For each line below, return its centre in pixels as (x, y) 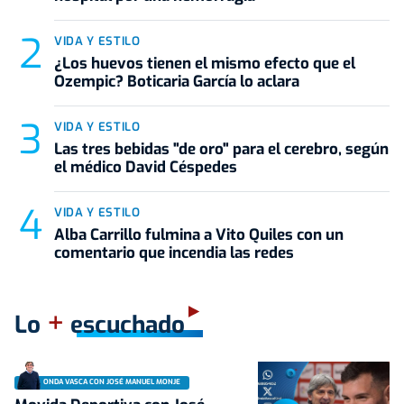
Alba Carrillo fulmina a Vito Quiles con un (199, 234)
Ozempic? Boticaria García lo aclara (177, 81)
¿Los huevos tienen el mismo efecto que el (205, 63)
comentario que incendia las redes (174, 252)
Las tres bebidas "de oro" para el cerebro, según (221, 149)
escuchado (124, 325)
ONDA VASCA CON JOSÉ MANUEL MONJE (112, 382)
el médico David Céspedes (146, 167)
